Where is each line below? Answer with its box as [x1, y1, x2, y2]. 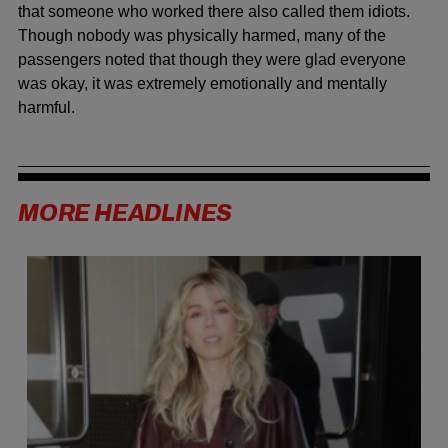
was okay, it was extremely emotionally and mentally [18, 75, 387, 93]
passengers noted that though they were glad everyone [18, 51, 406, 69]
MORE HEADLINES [18, 201, 233, 227]
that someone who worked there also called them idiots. [18, 3, 410, 21]
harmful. [18, 99, 75, 117]
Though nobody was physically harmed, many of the [18, 27, 386, 45]
